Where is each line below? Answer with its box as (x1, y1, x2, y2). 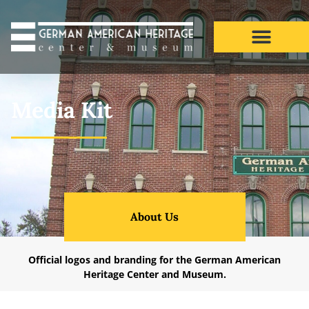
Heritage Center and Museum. (83, 268, 226, 281)
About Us (130, 210, 179, 223)
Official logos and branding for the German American (28, 253, 281, 266)
